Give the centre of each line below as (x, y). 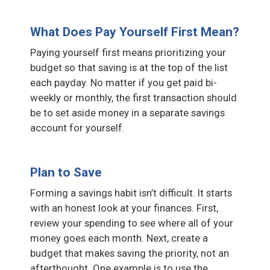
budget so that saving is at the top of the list (129, 67)
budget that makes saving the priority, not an (130, 253)
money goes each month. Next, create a (119, 238)
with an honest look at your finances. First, (124, 208)
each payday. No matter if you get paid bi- (124, 82)
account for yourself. (77, 127)
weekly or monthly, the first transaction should (133, 97)
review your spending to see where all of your (132, 223)
